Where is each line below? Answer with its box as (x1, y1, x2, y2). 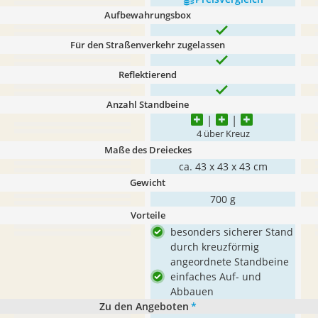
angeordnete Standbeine (170, 255, 289, 268)
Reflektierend (119, 68, 177, 81)
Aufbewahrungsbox (104, 9, 191, 21)
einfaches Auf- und (170, 270, 261, 283)
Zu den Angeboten (99, 300, 189, 313)
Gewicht (130, 176, 165, 189)
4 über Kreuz (196, 128, 250, 140)
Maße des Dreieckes (104, 143, 192, 156)
